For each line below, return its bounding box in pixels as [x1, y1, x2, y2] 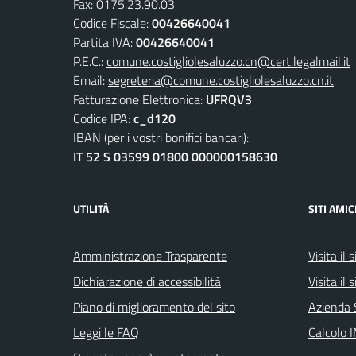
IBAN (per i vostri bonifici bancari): [73, 127, 249, 147]
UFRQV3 [206, 89, 252, 109]
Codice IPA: [73, 108, 133, 128]
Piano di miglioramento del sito [73, 296, 235, 316]
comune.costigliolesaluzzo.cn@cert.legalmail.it [106, 51, 350, 71]
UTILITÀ [73, 199, 109, 217]
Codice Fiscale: [73, 13, 152, 33]
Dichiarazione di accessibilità [73, 271, 221, 291]
